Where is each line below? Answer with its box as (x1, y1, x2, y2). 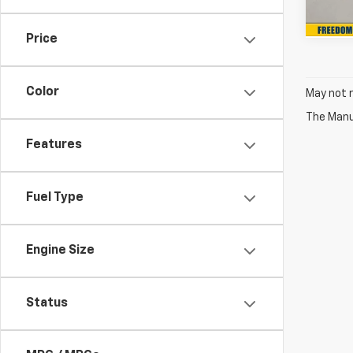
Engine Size (26, 244, 95, 257)
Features (26, 139, 82, 151)
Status (26, 297, 68, 310)
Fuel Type (26, 191, 84, 204)
